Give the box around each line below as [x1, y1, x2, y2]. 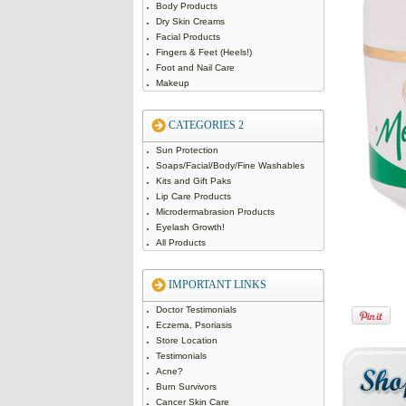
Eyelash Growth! [155, 222, 225, 232]
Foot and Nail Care [155, 63, 235, 72]
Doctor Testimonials [155, 304, 237, 314]
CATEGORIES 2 [168, 119, 244, 131]
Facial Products [155, 32, 220, 42]
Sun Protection [155, 145, 218, 155]
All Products [155, 237, 206, 247]
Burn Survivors [155, 382, 217, 391]
